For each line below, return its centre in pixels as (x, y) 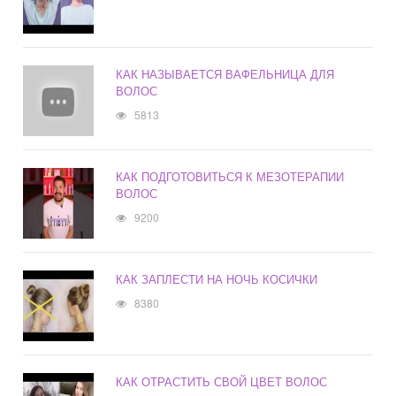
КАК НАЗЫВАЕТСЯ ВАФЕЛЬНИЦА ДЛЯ (225, 74)
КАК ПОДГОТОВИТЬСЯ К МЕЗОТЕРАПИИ (230, 177)
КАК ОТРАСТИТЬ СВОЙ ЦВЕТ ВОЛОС (222, 382)
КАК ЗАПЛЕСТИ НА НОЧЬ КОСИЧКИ (217, 279)
